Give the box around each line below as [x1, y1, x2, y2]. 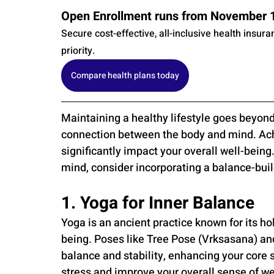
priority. [61, 43, 95, 59]
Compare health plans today [71, 69, 179, 83]
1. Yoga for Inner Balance [61, 191, 254, 217]
